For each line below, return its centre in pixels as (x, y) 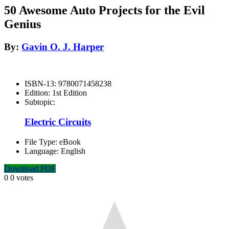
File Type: (42, 142)
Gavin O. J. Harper (63, 47)
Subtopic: (40, 102)
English (73, 151)
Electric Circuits (58, 122)
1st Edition (70, 93)
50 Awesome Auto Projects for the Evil (105, 10)
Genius (22, 24)
